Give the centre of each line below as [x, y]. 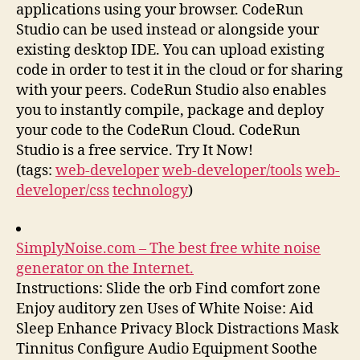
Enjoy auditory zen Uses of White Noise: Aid [165, 309]
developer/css [63, 190]
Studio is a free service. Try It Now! [135, 150]
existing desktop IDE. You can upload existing [170, 50]
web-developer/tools [232, 170]
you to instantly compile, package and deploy [170, 110]
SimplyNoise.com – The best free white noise [168, 249]
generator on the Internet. [105, 269]
